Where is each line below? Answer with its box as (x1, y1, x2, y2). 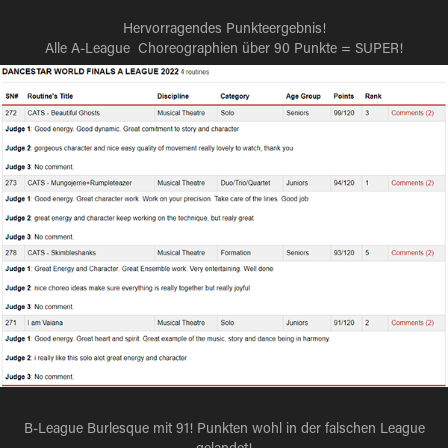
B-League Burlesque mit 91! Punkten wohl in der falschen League (23, 417, 425, 437)
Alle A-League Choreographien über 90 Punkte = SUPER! (45, 38, 403, 58)
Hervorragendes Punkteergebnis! (122, 18, 326, 38)
